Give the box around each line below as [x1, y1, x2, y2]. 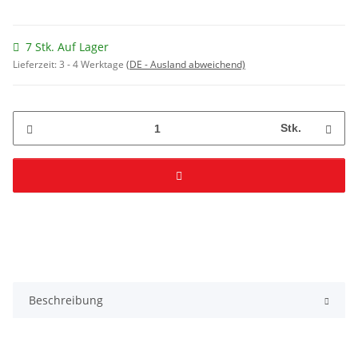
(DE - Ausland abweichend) [126, 58, 245, 72]
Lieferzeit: [13, 58, 59, 72]
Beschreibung [29, 292, 103, 308]
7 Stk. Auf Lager [26, 39, 109, 55]
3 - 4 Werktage [59, 58, 126, 72]
